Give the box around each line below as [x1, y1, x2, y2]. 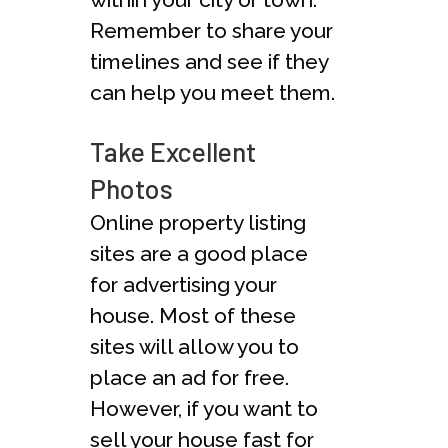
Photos [90, 171, 173, 204]
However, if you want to [90, 395, 318, 421]
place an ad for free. [90, 364, 289, 390]
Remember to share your [90, 17, 333, 43]
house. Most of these [90, 302, 296, 328]
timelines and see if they [90, 48, 328, 74]
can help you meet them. [90, 79, 335, 105]
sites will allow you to [90, 333, 299, 359]
